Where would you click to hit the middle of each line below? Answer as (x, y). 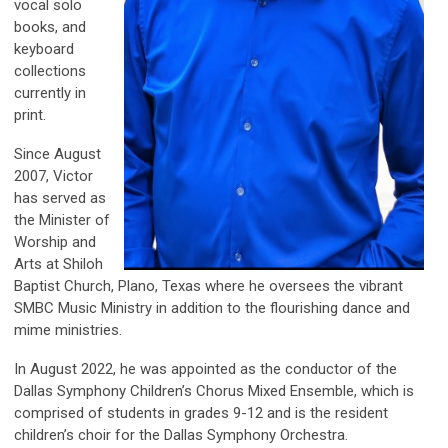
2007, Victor (53, 176)
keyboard (44, 49)
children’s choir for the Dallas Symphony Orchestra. (181, 435)
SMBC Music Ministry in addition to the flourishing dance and (212, 308)
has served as (60, 198)
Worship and (55, 242)
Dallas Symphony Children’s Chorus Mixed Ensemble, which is (214, 391)
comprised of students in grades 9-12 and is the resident (201, 413)
